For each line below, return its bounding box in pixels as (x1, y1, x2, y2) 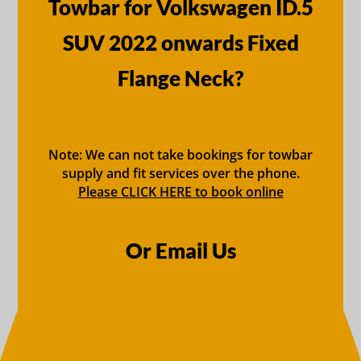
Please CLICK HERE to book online (77, 182, 284, 201)
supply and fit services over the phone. (61, 164, 300, 182)
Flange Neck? (118, 64, 243, 91)
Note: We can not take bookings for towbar (48, 145, 313, 164)
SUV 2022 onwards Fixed (62, 29, 299, 56)
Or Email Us (125, 237, 236, 263)
